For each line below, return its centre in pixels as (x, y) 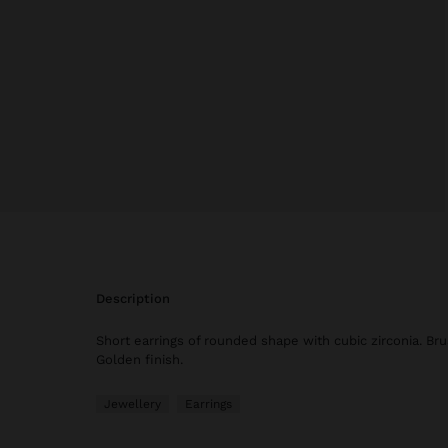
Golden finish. (139, 359)
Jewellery (132, 403)
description (137, 298)
